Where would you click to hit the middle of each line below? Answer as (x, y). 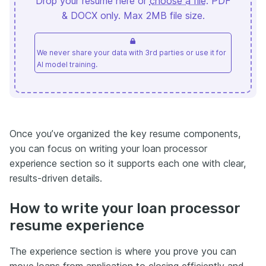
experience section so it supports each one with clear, (128, 163)
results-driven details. (56, 178)
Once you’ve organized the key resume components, (125, 133)
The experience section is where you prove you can (123, 251)
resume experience (77, 225)
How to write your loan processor (125, 208)
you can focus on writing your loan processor (108, 148)
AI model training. (67, 64)
